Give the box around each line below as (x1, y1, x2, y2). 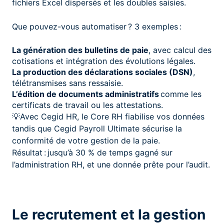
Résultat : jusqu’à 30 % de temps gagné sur (12, 147, 172, 157)
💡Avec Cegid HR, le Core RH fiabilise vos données (12, 111, 204, 121)
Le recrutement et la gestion (12, 205, 205, 223)
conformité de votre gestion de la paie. (12, 135, 160, 145)
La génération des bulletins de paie (12, 44, 148, 55)
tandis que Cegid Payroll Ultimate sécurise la (12, 123, 182, 133)
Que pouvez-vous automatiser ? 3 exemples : (12, 21, 181, 31)
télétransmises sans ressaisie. (12, 77, 123, 88)
